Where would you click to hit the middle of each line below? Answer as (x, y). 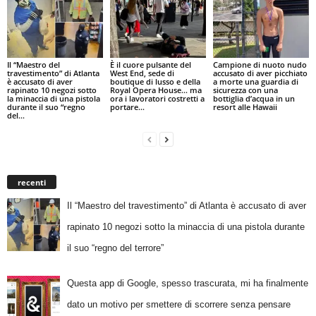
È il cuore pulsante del (150, 65)
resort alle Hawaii (245, 107)
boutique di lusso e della (155, 82)
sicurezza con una (245, 90)
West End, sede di (142, 73)
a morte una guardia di (255, 82)
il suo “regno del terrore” (115, 248)
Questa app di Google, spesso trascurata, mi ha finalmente (187, 283)
